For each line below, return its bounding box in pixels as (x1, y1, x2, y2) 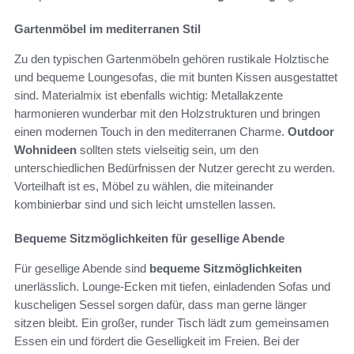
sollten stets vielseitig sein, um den (77, 143, 258, 157)
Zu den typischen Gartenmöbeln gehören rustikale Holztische (14, 52, 329, 66)
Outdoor (288, 125, 334, 139)
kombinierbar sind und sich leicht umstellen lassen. (14, 198, 276, 212)
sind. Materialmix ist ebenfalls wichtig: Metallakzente (14, 88, 283, 103)
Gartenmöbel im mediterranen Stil (14, 22, 201, 36)
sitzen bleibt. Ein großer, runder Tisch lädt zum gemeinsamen (14, 316, 329, 330)
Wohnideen (14, 143, 77, 157)
